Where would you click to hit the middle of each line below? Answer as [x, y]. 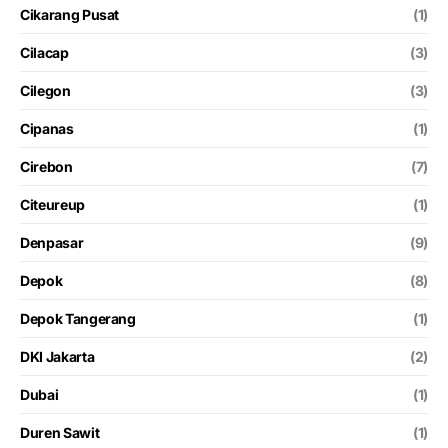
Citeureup [52, 204]
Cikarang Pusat [70, 14]
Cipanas [47, 128]
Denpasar [52, 242]
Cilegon [45, 90]
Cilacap [44, 52]
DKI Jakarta [57, 356]
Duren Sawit [60, 432]
